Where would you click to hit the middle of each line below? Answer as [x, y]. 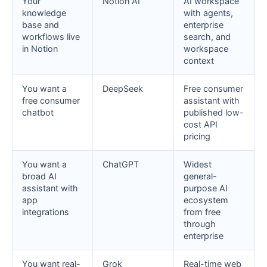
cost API [201, 125]
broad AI [39, 176]
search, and [207, 37]
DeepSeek [123, 89]
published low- [214, 113]
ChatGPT [121, 164]
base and [41, 25]
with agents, [208, 13]
